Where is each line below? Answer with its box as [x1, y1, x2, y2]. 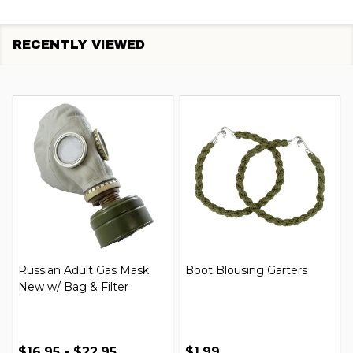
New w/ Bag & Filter [18, 279, 128, 294]
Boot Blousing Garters [185, 262, 307, 277]
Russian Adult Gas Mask [18, 262, 149, 277]
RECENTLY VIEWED [13, 37, 145, 51]
